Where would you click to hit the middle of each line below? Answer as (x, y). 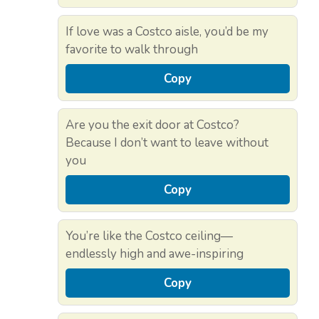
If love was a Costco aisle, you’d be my (167, 32)
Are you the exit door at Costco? (152, 125)
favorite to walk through (132, 50)
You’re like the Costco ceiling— (149, 236)
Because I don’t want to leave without (167, 143)
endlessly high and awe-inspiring (155, 254)
